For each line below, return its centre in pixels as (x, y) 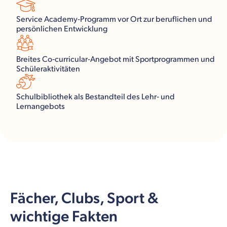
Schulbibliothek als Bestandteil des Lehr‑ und (96, 97)
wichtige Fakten (64, 217)
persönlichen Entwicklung (62, 29)
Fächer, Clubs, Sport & (84, 198)
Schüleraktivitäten (48, 69)
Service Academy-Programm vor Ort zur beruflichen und (114, 19)
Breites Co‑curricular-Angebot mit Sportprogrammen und (116, 59)
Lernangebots (41, 106)
